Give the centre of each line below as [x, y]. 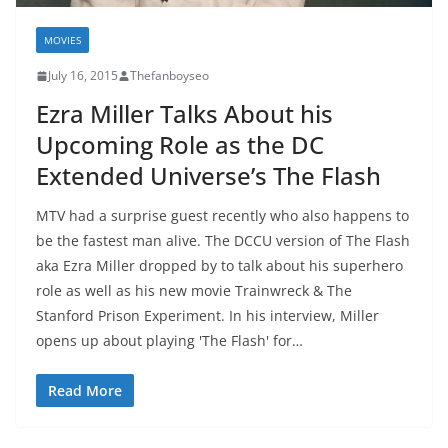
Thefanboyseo [169, 76]
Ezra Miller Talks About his [184, 114]
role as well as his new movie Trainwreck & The [194, 291]
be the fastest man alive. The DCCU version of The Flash [223, 241]
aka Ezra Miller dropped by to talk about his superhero [219, 266]
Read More [85, 391]
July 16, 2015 [83, 76]
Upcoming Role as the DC [180, 145]
